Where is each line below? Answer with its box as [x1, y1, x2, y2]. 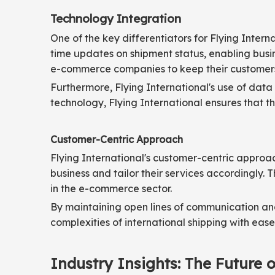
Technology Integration [50, 11, 181, 26]
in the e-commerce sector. [50, 182, 172, 195]
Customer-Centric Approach [50, 133, 183, 145]
